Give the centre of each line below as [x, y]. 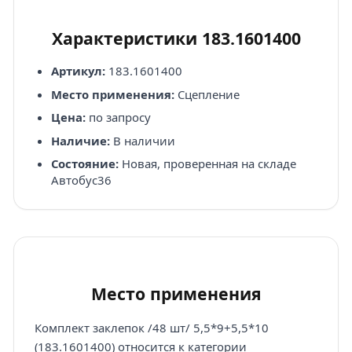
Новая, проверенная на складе [207, 164]
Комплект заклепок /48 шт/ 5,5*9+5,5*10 [151, 328]
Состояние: [84, 164]
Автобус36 [81, 180]
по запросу [118, 117]
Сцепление [207, 94]
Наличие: [80, 140]
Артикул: [78, 71]
